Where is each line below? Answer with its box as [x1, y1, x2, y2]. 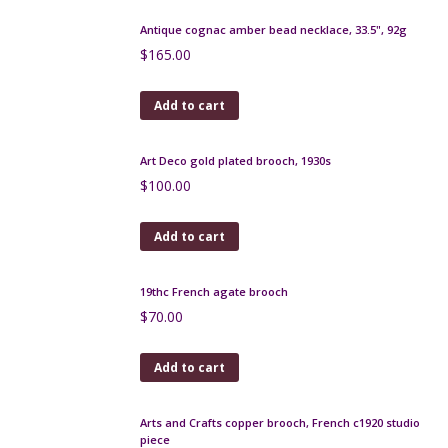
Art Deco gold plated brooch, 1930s [140, 194, 331, 209]
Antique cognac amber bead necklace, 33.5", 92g [140, 54, 407, 69]
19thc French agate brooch [140, 318, 288, 333]
